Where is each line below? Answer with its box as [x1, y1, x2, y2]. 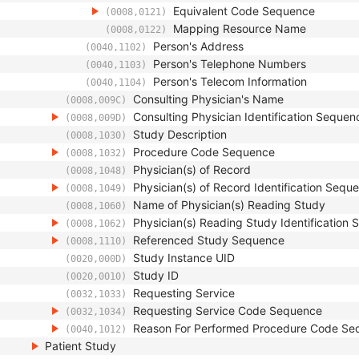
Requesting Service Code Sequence [133, 304, 322, 317]
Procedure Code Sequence [133, 145, 275, 159]
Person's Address [153, 39, 244, 53]
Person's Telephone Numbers [153, 57, 306, 71]
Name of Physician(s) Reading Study [133, 198, 325, 212]
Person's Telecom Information [153, 75, 307, 88]
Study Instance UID [133, 251, 235, 264]
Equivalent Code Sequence [173, 4, 315, 18]
